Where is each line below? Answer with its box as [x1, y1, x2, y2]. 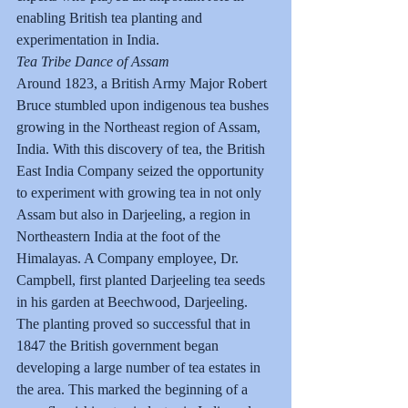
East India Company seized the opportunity [16, 162, 268, 178]
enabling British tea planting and [16, 9, 206, 25]
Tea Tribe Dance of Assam [16, 53, 169, 69]
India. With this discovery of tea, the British [16, 140, 269, 157]
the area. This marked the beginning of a [16, 381, 251, 397]
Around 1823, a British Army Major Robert [16, 75, 270, 91]
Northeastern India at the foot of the [16, 228, 224, 244]
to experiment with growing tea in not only [16, 184, 265, 200]
